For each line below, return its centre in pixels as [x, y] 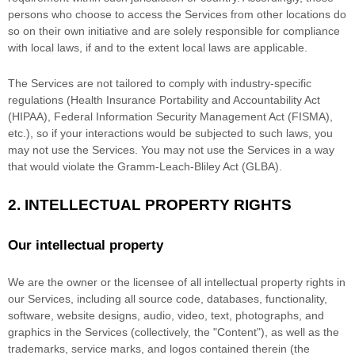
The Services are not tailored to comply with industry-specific [160, 84]
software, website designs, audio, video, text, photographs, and [166, 316]
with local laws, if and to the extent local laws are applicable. [158, 48]
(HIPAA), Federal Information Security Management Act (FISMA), [170, 117]
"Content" [237, 332]
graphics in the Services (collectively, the [111, 332]
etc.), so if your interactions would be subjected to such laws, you [170, 134]
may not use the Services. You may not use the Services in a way [171, 150]
